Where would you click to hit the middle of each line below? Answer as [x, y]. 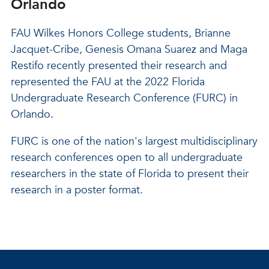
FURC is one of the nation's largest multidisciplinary [134, 141]
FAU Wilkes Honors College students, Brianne [121, 33]
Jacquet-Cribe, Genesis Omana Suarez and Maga [129, 50]
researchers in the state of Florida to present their [130, 174]
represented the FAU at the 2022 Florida [108, 82]
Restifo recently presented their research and [119, 66]
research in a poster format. [77, 190]
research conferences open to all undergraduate [127, 158]
